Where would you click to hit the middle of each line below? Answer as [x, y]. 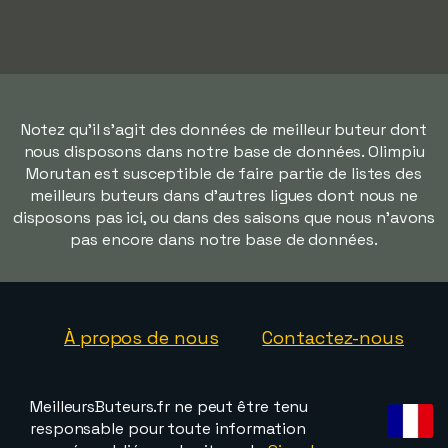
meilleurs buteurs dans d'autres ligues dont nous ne [224, 195]
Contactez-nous [333, 337]
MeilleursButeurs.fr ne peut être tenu [169, 406]
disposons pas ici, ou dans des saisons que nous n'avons [224, 217]
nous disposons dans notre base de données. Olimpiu [224, 151]
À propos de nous [141, 337]
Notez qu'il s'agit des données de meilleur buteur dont [224, 129]
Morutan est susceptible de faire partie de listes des [224, 173]
